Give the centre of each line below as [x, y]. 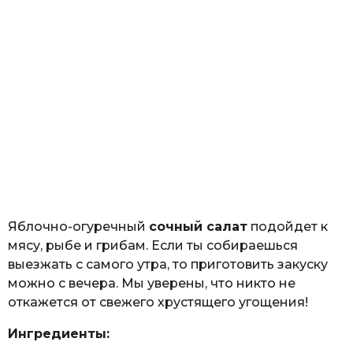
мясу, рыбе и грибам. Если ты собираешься [153, 246]
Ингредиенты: [59, 334]
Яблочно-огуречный [78, 227]
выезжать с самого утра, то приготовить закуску [168, 265]
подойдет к [288, 227]
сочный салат [198, 227]
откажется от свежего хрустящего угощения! [158, 303]
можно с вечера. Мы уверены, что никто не [152, 284]
